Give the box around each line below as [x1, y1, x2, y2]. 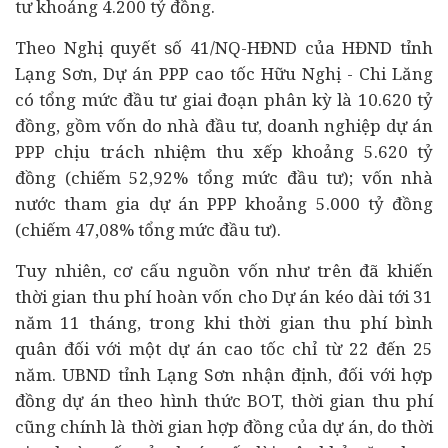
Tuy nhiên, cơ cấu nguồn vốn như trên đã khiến [15, 259, 433, 282]
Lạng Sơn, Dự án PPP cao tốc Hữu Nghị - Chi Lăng [15, 62, 433, 85]
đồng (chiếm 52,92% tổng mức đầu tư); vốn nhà [15, 166, 433, 189]
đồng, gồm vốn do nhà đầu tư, [15, 114, 267, 137]
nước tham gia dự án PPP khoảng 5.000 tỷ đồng [15, 192, 433, 215]
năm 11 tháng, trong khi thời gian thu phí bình [15, 311, 433, 334]
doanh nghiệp [266, 114, 381, 137]
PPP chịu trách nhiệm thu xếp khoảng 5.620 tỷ [15, 140, 433, 163]
